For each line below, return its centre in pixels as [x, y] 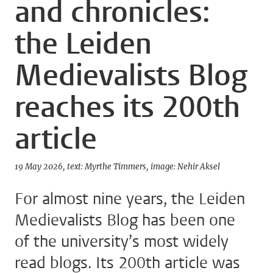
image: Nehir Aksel [185, 167]
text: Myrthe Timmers [107, 167]
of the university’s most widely [122, 242]
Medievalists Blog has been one [125, 221]
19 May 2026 [39, 167]
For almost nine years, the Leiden [130, 199]
